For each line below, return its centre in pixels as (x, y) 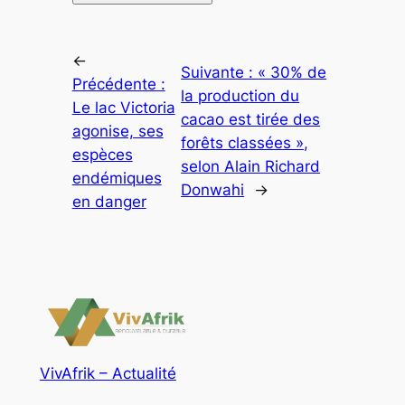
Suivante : (220, 72)
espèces (102, 154)
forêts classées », (245, 142)
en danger (109, 201)
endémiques (117, 178)
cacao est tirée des (251, 119)
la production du (240, 95)
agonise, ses (118, 131)
